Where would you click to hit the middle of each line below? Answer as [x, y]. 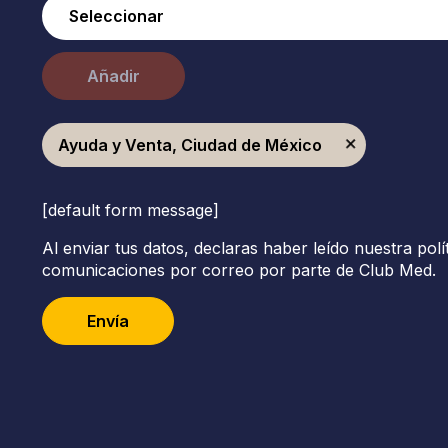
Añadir [113, 76]
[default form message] [130, 210]
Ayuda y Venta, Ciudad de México [189, 145]
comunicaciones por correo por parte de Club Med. [238, 270]
